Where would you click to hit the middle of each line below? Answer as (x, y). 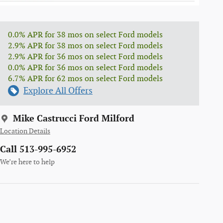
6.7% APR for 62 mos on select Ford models (85, 79)
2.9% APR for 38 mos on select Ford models (85, 46)
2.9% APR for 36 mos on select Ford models (85, 57)
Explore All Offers (58, 91)
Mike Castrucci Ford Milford (74, 118)
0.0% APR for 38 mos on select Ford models (85, 35)
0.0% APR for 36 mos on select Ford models (85, 68)
